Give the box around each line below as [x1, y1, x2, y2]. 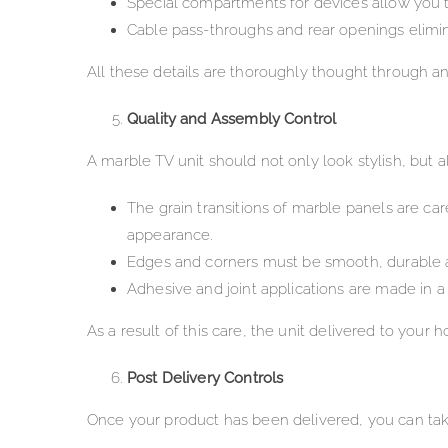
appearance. [126, 226, 214, 245]
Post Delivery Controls [126, 369, 284, 388]
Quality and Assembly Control [126, 110, 337, 129]
